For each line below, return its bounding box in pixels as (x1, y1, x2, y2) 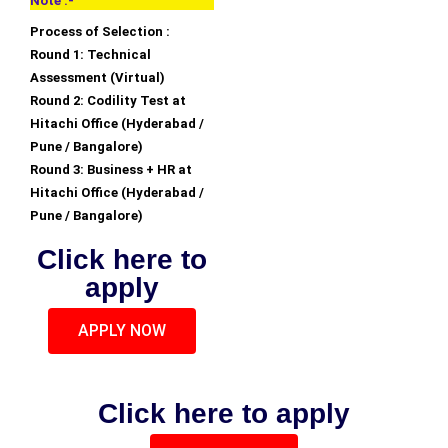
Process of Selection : (30, 24, 170, 40)
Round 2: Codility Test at (30, 93, 186, 109)
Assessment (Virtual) (30, 70, 165, 86)
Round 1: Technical (30, 47, 151, 63)
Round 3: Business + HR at (30, 162, 192, 178)
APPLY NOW (78, 321, 166, 341)
